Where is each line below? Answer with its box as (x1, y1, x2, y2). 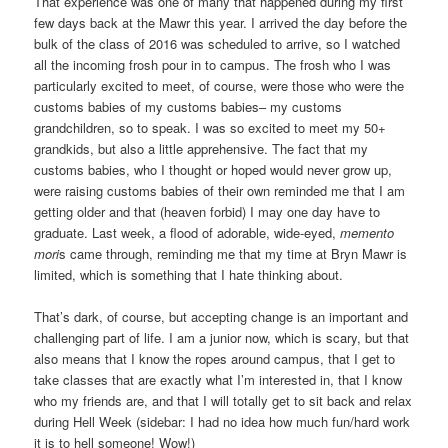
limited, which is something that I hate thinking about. (34, 265, 344, 285)
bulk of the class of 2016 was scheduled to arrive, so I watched (34, 34, 401, 54)
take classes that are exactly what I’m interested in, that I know (34, 370, 403, 390)
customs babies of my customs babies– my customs (34, 97, 343, 117)
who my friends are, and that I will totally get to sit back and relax (34, 391, 413, 411)
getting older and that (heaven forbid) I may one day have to (34, 202, 381, 222)
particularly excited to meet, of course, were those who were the (34, 76, 405, 96)
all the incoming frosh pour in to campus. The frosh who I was (34, 55, 392, 75)
